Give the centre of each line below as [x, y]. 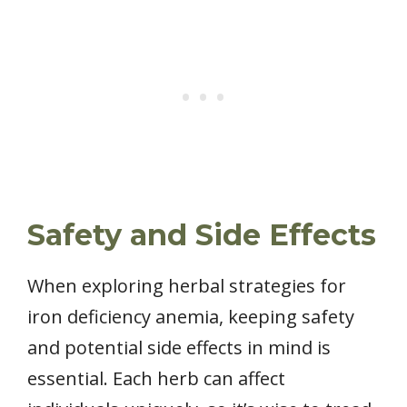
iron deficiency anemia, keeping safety [191, 316]
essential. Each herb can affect [156, 378]
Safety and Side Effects [202, 234]
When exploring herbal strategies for [187, 285]
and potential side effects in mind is [179, 347]
